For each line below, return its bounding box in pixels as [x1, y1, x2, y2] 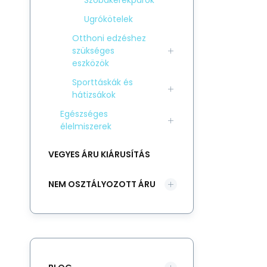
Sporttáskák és [72, 76, 133, 88]
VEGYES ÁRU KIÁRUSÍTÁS [48, 148, 150, 160]
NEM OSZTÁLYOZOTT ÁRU [48, 178, 156, 190]
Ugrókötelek [84, 13, 133, 25]
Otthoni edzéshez [72, 32, 146, 44]
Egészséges [60, 108, 108, 120]
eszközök [72, 57, 109, 69]
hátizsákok [72, 89, 116, 101]
